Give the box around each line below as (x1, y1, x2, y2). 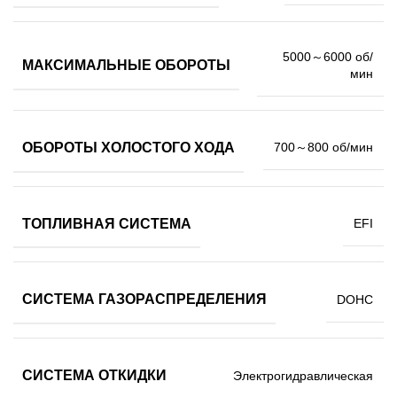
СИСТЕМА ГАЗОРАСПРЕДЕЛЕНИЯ (22, 292, 267, 307)
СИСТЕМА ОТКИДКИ (22, 367, 167, 383)
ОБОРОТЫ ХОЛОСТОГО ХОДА (22, 139, 235, 155)
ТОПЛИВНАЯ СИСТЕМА (22, 215, 191, 231)
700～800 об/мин (274, 140, 373, 155)
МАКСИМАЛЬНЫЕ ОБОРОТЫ (22, 57, 230, 73)
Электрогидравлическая (233, 368, 373, 383)
